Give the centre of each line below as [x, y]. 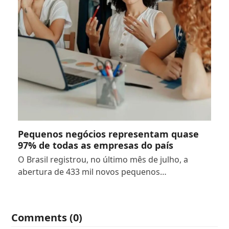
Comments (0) [47, 217]
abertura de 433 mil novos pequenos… [92, 171]
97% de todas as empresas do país [95, 145]
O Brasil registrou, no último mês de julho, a [103, 159]
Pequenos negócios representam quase [108, 134]
